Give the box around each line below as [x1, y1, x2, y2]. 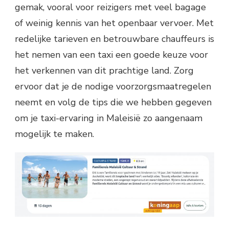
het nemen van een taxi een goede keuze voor [15, 48, 208, 61]
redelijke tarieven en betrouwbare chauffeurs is [15, 32, 214, 45]
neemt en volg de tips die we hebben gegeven [15, 96, 212, 108]
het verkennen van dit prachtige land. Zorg [15, 64, 194, 77]
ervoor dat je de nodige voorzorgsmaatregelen [15, 80, 211, 93]
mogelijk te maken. [15, 127, 94, 140]
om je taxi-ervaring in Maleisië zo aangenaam [15, 111, 202, 124]
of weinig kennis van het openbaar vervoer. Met [15, 16, 214, 29]
